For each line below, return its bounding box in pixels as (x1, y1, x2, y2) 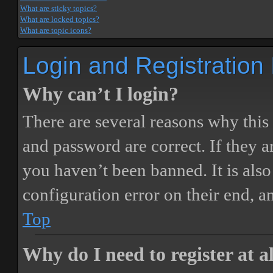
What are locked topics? (20, 15, 99, 24)
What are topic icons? (20, 26, 91, 35)
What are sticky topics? (20, 4, 97, 13)
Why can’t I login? (23, 83, 179, 105)
